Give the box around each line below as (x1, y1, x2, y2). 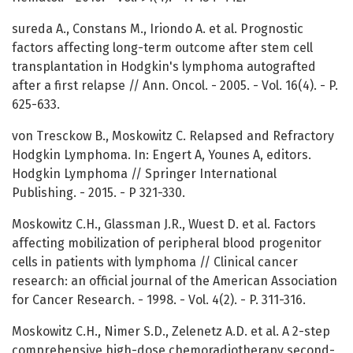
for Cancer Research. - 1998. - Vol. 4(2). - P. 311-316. (12, 292, 306, 308)
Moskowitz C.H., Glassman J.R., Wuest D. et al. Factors (12, 217, 316, 232)
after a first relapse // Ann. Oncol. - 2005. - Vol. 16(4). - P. (12, 78, 338, 94)
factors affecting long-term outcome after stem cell (12, 40, 313, 56)
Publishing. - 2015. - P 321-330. (12, 185, 185, 201)
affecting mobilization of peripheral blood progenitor (12, 236, 321, 251)
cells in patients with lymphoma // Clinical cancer (12, 255, 298, 270)
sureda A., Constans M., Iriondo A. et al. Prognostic (12, 21, 303, 37)
